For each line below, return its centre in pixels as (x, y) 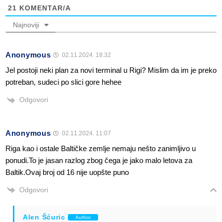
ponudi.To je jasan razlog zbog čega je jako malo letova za (99, 160)
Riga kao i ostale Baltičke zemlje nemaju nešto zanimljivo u (101, 148)
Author (83, 217)
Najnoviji (26, 25)
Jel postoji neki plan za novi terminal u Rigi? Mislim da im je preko (111, 70)
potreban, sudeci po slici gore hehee (63, 82)
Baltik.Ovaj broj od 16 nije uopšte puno (67, 172)
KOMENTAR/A (44, 8)
